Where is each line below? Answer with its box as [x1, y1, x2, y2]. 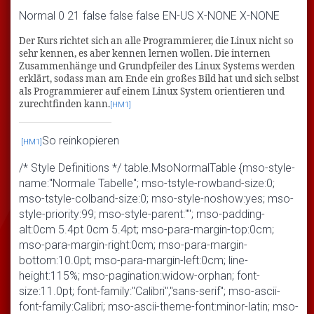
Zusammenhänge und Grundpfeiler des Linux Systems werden [19, 59, 295, 72]
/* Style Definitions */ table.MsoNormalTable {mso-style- [19, 161, 295, 175]
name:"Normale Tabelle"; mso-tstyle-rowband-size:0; [19, 176, 275, 190]
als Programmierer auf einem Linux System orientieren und [19, 84, 285, 97]
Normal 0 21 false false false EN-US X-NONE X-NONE [19, 8, 280, 22]
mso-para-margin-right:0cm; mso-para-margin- [19, 238, 247, 252]
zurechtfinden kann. [19, 97, 110, 110]
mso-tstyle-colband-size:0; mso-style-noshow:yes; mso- [19, 191, 294, 205]
